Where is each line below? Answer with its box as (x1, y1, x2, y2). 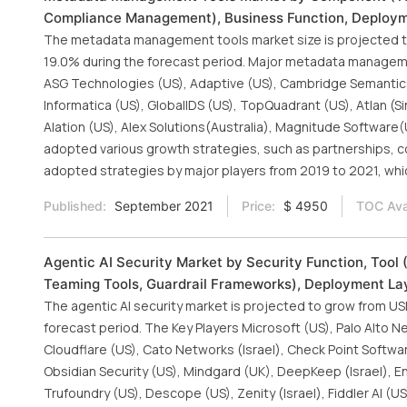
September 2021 (111, 198, 213, 213)
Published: (44, 198, 106, 213)
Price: (242, 198, 275, 213)
